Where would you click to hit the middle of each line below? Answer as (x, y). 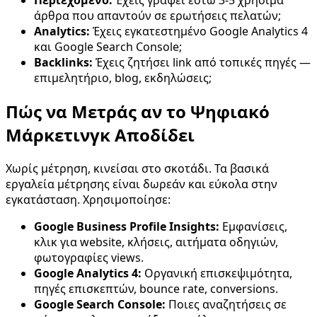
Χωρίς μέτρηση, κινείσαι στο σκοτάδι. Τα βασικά (137, 168)
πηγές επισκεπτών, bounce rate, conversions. (156, 288)
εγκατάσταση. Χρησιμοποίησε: (88, 199)
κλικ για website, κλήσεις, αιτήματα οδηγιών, (156, 242)
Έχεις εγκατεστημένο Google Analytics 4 (199, 31)
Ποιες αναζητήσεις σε (226, 304)
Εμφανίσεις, (253, 226)
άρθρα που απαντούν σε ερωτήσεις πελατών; (157, 15)
